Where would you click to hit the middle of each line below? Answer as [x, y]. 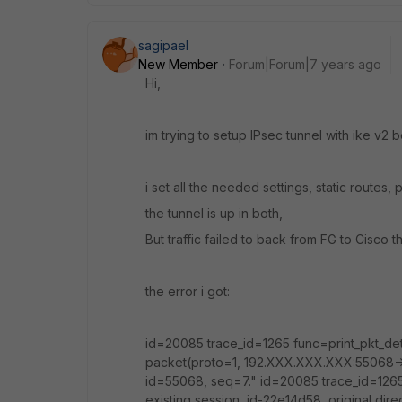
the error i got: [188, 291]
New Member [178, 64]
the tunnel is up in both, [214, 213]
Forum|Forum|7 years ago [305, 64]
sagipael [163, 45]
